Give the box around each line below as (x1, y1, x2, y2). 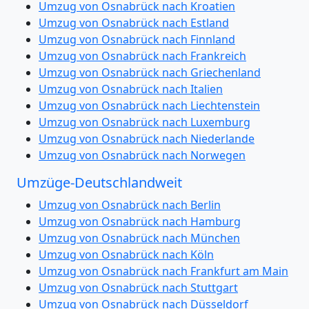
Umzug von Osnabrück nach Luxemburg (39, 114, 250, 130)
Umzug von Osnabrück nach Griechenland (39, 65, 261, 80)
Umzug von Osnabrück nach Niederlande (39, 131, 255, 146)
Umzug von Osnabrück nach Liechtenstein (39, 98, 260, 113)
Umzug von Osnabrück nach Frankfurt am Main (39, 263, 288, 279)
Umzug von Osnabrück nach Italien (39, 81, 223, 97)
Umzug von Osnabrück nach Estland (39, 15, 229, 30)
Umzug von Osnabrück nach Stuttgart (39, 280, 238, 295)
